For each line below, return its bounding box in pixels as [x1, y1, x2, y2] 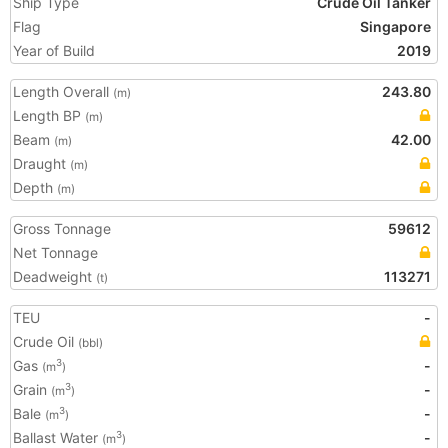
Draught [13, 155, 70, 172]
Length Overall [13, 83, 113, 100]
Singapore [360, 18, 431, 35]
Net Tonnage [13, 244, 98, 261]
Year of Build [13, 42, 95, 59]
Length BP [13, 107, 85, 124]
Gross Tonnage [13, 220, 111, 237]
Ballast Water [13, 429, 102, 446]
